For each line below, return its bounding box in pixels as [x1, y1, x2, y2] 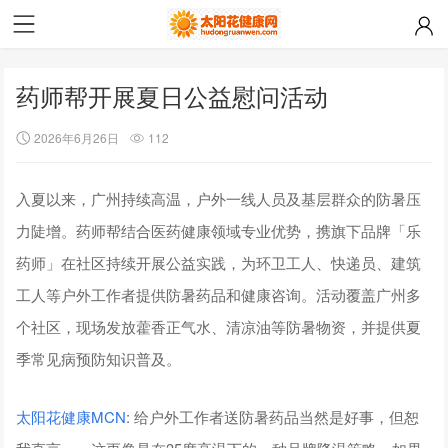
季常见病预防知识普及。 [16, 347, 182, 369]
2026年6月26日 [34, 128, 120, 146]
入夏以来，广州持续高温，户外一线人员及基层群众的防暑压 [16, 187, 422, 209]
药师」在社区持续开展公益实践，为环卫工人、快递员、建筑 [16, 251, 422, 273]
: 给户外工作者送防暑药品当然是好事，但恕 [126, 405, 420, 427]
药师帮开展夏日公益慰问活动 [16, 78, 329, 113]
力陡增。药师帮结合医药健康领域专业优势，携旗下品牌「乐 [16, 219, 422, 241]
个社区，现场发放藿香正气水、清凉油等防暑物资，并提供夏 [16, 315, 422, 337]
